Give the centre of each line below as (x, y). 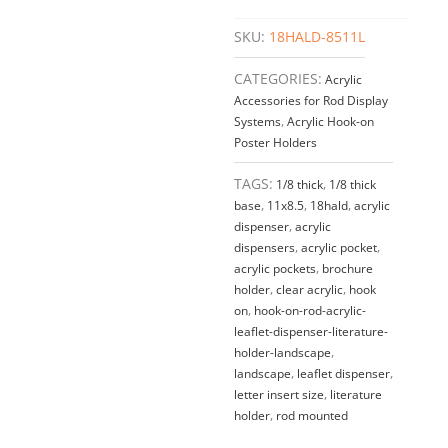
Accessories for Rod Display (311, 100)
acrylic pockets (275, 268)
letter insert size (279, 394)
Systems (257, 121)
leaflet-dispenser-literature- (311, 331)
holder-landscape (282, 352)
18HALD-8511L (317, 36)
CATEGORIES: (278, 78)
